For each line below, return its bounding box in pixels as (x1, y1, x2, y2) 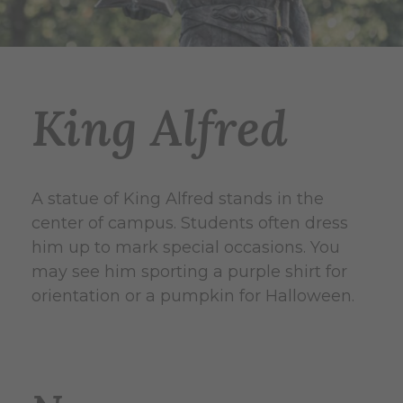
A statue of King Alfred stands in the (31, 189, 324, 210)
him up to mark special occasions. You (31, 237, 340, 258)
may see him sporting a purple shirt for (31, 262, 347, 282)
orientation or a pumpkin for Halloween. (31, 286, 354, 307)
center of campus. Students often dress (31, 213, 348, 234)
